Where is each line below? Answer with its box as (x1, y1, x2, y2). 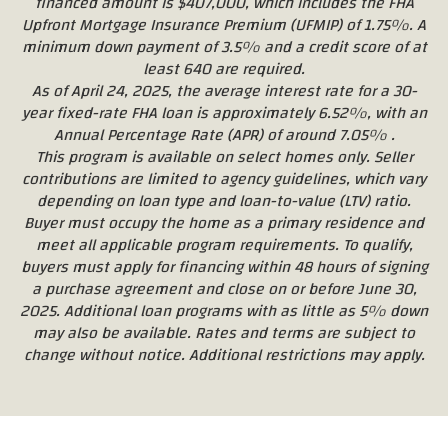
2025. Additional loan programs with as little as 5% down (20, 295, 428, 326)
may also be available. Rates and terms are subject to (33, 317, 415, 348)
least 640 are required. (143, 53, 305, 84)
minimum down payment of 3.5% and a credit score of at (21, 31, 427, 62)
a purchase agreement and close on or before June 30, (31, 273, 417, 304)
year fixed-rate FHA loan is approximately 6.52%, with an (21, 97, 427, 128)
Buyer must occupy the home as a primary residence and (24, 207, 424, 238)
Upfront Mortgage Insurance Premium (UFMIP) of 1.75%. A (22, 9, 426, 40)
